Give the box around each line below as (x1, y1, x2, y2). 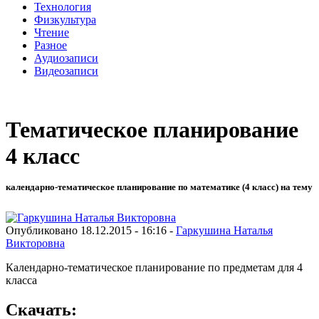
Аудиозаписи (34, 51, 98, 64)
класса (6, 273, 37, 286)
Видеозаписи (34, 64, 98, 77)
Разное (34, 38, 67, 51)
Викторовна (6, 236, 65, 249)
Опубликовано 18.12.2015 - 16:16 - (6, 224, 176, 236)
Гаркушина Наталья (176, 224, 273, 236)
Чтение (34, 26, 69, 38)
